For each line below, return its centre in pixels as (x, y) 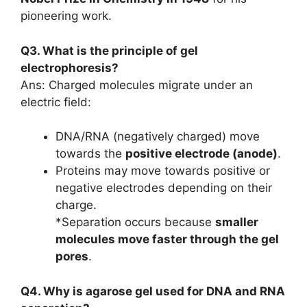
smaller (237, 222)
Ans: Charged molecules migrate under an (137, 85)
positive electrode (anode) (201, 153)
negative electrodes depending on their (164, 188)
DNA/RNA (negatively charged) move (158, 136)
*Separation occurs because (135, 222)
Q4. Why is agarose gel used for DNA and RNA (153, 291)
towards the (90, 153)
